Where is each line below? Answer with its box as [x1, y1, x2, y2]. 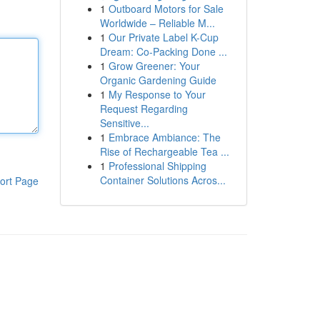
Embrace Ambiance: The [108, 130, 221, 144]
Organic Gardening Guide [99, 73, 216, 87]
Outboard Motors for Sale [108, 1, 224, 16]
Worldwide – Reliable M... [99, 16, 215, 30]
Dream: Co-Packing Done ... [99, 44, 227, 59]
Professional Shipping [108, 159, 206, 173]
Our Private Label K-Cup [108, 30, 219, 44]
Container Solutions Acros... [99, 173, 226, 187]
